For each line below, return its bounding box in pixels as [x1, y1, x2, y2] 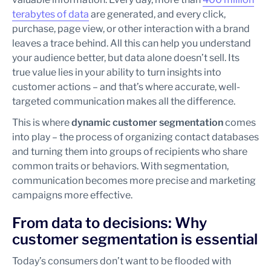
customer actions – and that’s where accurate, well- [12, 81, 240, 93]
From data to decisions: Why [12, 214, 207, 232]
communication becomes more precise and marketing [12, 175, 256, 186]
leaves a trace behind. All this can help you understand [12, 38, 251, 49]
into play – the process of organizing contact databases [12, 131, 259, 143]
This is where [12, 117, 71, 128]
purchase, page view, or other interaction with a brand [12, 23, 250, 34]
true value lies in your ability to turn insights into [12, 67, 221, 78]
